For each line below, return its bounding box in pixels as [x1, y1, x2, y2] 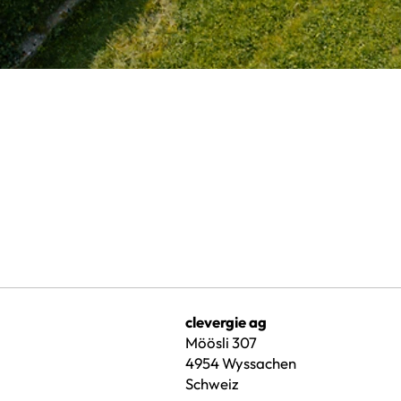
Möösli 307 [185, 333, 258, 353]
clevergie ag [185, 312, 268, 332]
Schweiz [185, 374, 240, 394]
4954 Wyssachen [185, 354, 297, 373]
